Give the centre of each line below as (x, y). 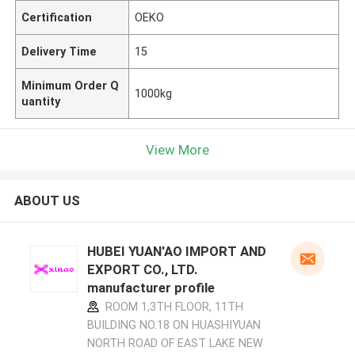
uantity (41, 101)
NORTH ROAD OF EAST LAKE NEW (175, 344)
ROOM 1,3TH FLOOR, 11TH (172, 307)
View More (177, 149)
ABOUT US (47, 201)
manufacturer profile (151, 288)
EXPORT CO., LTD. (142, 270)
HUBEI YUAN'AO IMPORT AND (176, 252)
